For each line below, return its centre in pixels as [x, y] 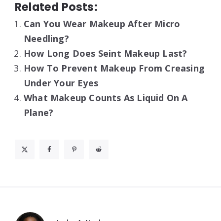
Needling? [46, 38]
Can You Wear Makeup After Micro [102, 23]
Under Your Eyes [61, 83]
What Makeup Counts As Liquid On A [106, 97]
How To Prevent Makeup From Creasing [114, 68]
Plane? [39, 112]
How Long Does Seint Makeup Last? [106, 53]
